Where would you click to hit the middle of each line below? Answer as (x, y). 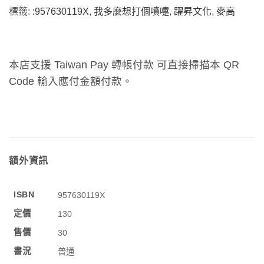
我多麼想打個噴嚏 (131, 12)
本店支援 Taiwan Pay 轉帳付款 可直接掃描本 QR (124, 65)
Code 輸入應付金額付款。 (71, 82)
